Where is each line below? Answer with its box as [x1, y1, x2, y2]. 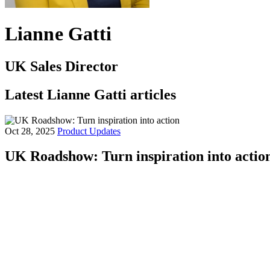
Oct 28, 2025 [5, 125, 57, 136]
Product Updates [57, 125, 121, 136]
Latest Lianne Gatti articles [5, 86, 176, 102]
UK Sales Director [5, 58, 118, 74]
